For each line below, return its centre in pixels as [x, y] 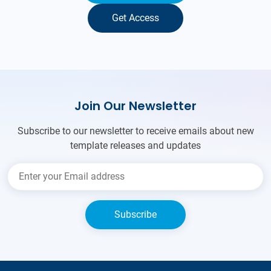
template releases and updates [135, 146]
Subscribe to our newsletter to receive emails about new [135, 131]
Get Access [135, 18]
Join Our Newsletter [135, 106]
